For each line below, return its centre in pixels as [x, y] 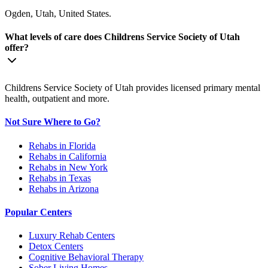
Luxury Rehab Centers [72, 236]
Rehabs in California [68, 156]
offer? [17, 47]
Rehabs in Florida [62, 145]
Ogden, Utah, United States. [58, 13]
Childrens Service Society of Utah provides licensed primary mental [133, 88]
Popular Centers [38, 212]
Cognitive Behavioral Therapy [86, 257]
